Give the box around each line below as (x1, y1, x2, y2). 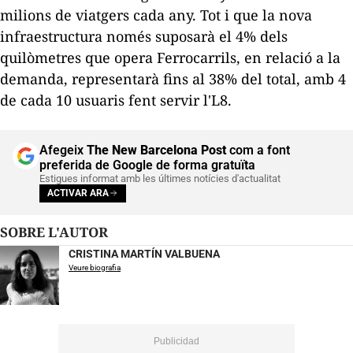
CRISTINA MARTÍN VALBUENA (69, 247, 220, 260)
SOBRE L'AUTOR (8, 222, 108, 241)
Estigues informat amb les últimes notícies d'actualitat (39, 172, 281, 184)
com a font (226, 142, 290, 158)
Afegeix (39, 142, 87, 158)
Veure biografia (69, 262, 121, 272)
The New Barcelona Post (87, 142, 226, 158)
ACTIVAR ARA (47, 188, 109, 199)
